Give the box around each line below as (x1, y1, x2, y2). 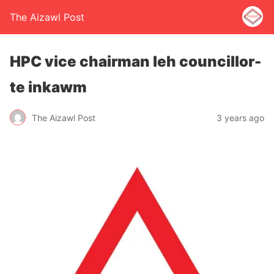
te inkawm (10, 78, 87, 96)
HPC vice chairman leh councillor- (10, 53, 261, 70)
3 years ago (217, 112, 264, 123)
